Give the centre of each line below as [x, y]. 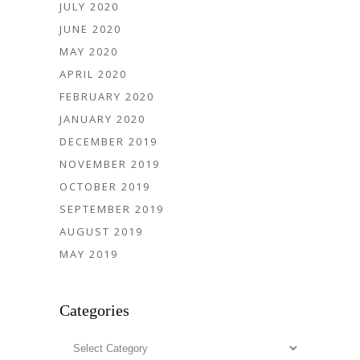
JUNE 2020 [90, 29]
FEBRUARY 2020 [107, 97]
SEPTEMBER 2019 [112, 209]
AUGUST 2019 [101, 232]
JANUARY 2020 [102, 119]
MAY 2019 [89, 254]
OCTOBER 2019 [105, 187]
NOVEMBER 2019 [110, 164]
